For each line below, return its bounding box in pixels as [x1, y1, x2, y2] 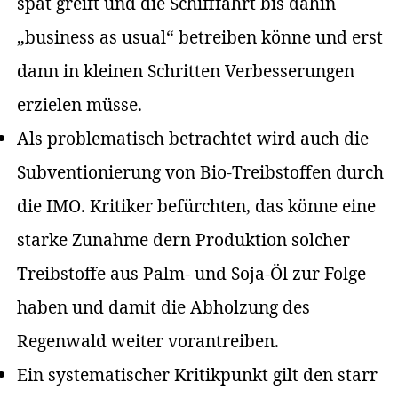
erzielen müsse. [17, 92, 143, 117]
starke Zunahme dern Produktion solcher [17, 227, 351, 252]
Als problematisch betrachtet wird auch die [17, 126, 370, 151]
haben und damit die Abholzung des [17, 295, 311, 320]
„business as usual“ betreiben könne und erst [17, 25, 384, 50]
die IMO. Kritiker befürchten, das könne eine [17, 194, 377, 219]
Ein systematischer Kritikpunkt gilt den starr [17, 362, 378, 387]
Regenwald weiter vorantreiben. [17, 329, 293, 354]
